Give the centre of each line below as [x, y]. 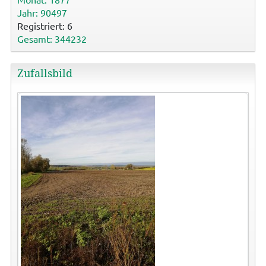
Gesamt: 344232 [52, 39]
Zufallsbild [45, 74]
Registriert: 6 [45, 26]
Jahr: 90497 [42, 13]
